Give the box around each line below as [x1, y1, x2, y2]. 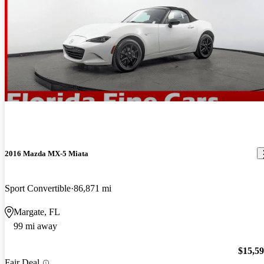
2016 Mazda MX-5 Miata [5, 148, 88, 158]
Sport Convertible [5, 183, 71, 193]
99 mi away [14, 220, 57, 231]
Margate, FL [14, 206, 60, 217]
